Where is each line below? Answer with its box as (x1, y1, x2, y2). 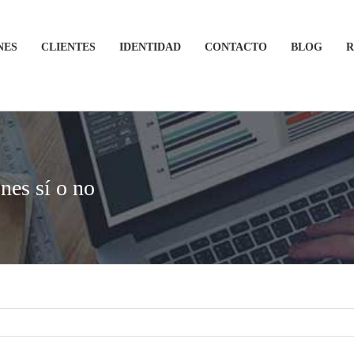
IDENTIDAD (119, 40, 181, 53)
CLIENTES (41, 40, 96, 53)
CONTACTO (205, 40, 267, 53)
